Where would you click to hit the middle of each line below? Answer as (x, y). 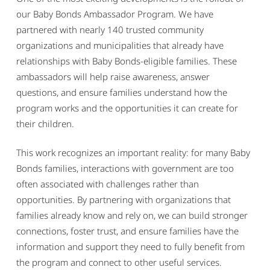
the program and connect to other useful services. (119, 262)
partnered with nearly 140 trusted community (110, 30)
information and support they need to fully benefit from (130, 247)
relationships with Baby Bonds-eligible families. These (126, 61)
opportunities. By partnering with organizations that (123, 200)
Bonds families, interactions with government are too (125, 168)
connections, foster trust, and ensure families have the (127, 231)
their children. (45, 124)
